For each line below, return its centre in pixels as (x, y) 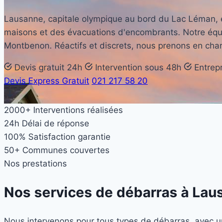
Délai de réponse (55, 124)
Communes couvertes (66, 150)
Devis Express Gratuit (47, 81)
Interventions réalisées (78, 110)
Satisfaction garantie (69, 137)
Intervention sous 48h (137, 68)
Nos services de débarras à (98, 193)
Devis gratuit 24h (47, 68)
